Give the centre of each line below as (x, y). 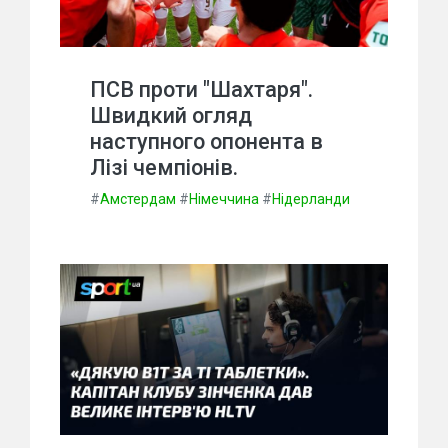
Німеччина (224, 198)
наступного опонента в (206, 141)
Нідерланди (311, 198)
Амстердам (138, 198)
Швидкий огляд (171, 115)
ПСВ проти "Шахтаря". (201, 89)
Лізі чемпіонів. (164, 167)
